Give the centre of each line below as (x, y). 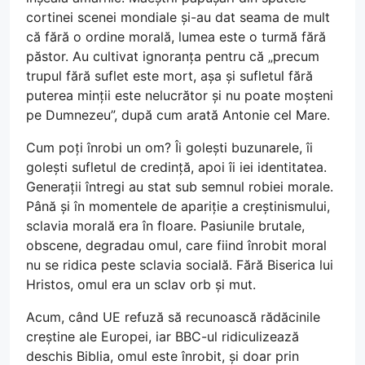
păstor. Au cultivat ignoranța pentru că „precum (173, 57)
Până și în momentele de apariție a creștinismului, (178, 207)
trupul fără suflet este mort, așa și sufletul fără (169, 76)
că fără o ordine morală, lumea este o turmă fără (176, 37)
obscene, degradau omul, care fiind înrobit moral (176, 246)
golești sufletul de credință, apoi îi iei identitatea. (176, 167)
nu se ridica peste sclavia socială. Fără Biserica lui (180, 265)
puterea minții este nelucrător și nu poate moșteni (180, 96)
